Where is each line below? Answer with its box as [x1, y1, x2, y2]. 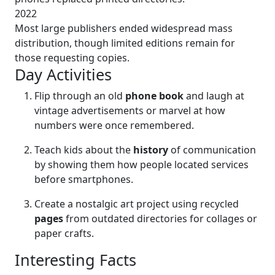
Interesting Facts [15, 249, 136, 270]
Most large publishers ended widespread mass [15, 21, 233, 35]
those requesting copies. [15, 50, 130, 64]
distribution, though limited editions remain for [15, 36, 235, 50]
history [133, 142, 168, 157]
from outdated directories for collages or [63, 211, 257, 225]
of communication [168, 142, 256, 157]
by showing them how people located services [34, 157, 249, 171]
